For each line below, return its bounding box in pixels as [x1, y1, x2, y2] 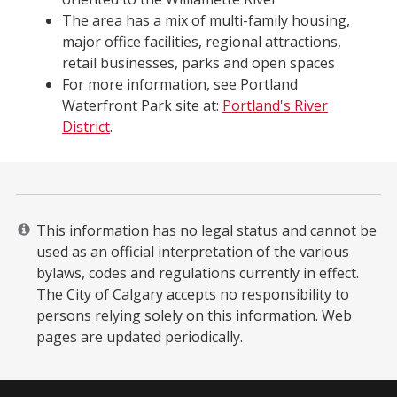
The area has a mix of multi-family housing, [62, 11, 350, 30]
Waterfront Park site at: [62, 96, 222, 115]
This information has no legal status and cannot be [36, 221, 377, 240]
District [62, 117, 110, 136]
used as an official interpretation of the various [36, 242, 349, 261]
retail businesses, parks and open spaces [62, 53, 335, 73]
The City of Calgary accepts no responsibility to [36, 284, 349, 304]
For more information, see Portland [62, 74, 298, 94]
